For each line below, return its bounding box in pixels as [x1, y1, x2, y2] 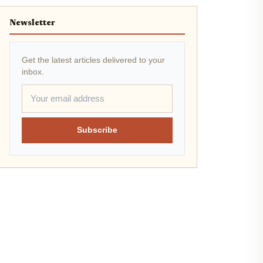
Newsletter [9, 19, 55, 28]
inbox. [21, 67, 44, 76]
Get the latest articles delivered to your [21, 55, 165, 65]
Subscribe [76, 126, 117, 134]
